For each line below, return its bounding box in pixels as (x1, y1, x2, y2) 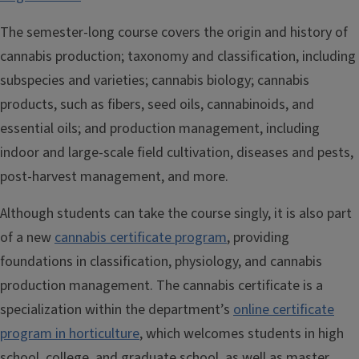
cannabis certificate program (54, 227, 227, 248)
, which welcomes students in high (139, 323, 344, 344)
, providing (227, 227, 289, 248)
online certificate (233, 299, 334, 320)
